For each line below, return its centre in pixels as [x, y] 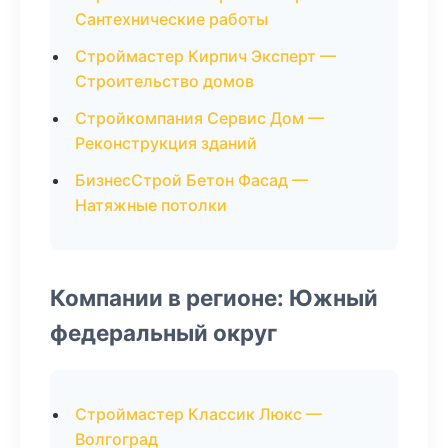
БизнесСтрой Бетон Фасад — [191, 180]
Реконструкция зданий [166, 143]
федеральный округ [163, 332]
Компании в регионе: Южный [214, 297]
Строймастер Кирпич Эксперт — [205, 56]
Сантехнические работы [171, 19]
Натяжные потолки [151, 205]
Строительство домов [164, 81]
